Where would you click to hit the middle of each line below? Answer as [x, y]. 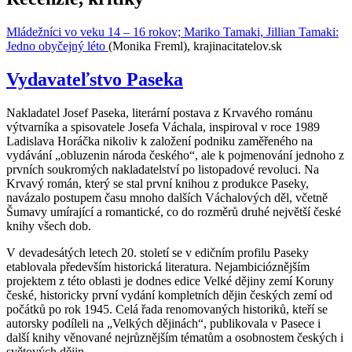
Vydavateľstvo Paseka [95, 80]
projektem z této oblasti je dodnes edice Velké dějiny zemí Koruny [170, 281]
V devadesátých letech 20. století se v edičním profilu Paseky [158, 253]
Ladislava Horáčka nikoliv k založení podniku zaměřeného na [159, 141]
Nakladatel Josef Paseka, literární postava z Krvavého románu [159, 113]
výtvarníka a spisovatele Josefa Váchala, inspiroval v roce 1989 [163, 127]
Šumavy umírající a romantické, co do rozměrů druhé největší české [174, 212]
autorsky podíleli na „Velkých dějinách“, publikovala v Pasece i [163, 324]
